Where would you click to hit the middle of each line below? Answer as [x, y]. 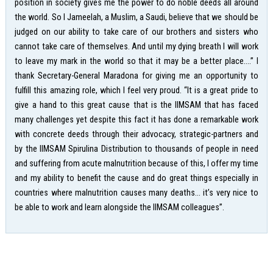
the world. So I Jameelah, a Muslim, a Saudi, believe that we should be [136, 17]
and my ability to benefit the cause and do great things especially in [136, 178]
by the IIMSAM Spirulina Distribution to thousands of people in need [136, 149]
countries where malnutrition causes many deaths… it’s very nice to [136, 193]
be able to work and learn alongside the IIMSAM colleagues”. [120, 207]
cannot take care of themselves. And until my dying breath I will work [136, 46]
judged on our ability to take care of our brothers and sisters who [136, 32]
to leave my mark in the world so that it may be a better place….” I [136, 61]
